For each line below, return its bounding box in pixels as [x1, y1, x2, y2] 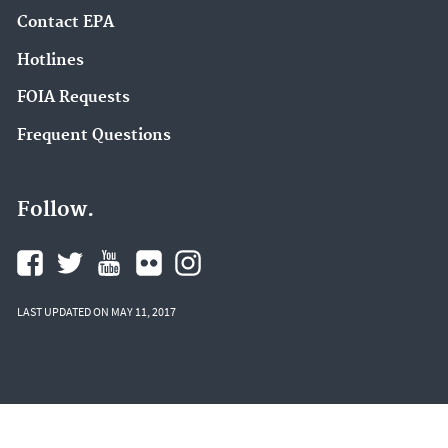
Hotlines [17, 50, 84, 70]
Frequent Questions [17, 126, 171, 146]
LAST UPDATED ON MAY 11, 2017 [17, 303, 176, 319]
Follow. [17, 196, 94, 223]
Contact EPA [17, 12, 114, 32]
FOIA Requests [17, 88, 130, 108]
